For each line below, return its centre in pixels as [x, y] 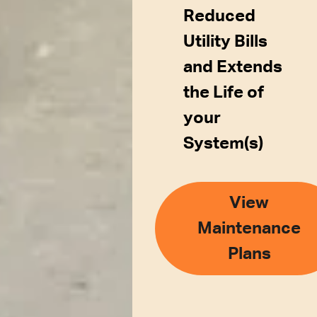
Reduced [219, 17]
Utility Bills [225, 42]
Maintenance [249, 229]
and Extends [232, 68]
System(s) [223, 144]
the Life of [223, 93]
